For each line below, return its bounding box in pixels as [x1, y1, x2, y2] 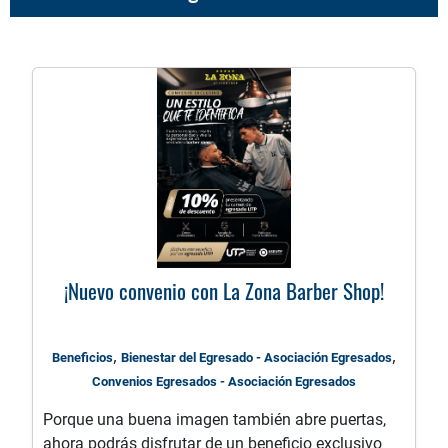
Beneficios [52, 350, 113, 366]
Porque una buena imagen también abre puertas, [43, 410, 386, 430]
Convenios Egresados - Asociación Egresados [92, 374, 356, 390]
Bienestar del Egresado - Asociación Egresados [121, 350, 392, 366]
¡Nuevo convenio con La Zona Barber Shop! [64, 275, 384, 307]
